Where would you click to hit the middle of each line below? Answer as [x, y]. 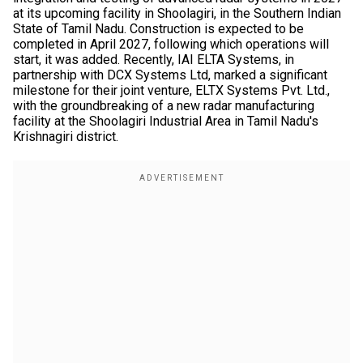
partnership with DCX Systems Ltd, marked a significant [170, 75]
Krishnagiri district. [66, 137]
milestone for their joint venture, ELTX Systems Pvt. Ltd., [171, 90]
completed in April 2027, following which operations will [171, 44]
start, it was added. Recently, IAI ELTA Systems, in [154, 60]
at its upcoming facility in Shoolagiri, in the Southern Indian [177, 13]
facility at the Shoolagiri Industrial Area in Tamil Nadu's [166, 121]
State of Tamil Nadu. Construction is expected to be [158, 29]
